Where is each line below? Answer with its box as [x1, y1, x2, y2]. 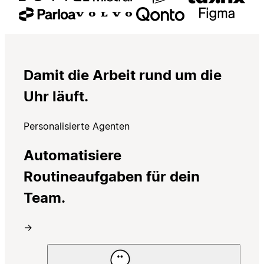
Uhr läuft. [24, 88, 88, 105]
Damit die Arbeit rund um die [24, 67, 222, 84]
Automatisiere [24, 146, 121, 164]
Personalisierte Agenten [24, 120, 130, 132]
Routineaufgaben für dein [24, 167, 200, 185]
